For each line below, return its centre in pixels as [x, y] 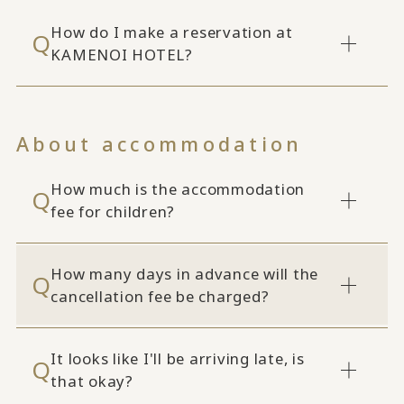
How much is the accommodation [178, 189]
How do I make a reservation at [172, 32]
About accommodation [159, 143]
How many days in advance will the [185, 274]
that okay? [92, 381]
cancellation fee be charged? [160, 297]
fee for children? [113, 212]
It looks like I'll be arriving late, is [178, 359]
